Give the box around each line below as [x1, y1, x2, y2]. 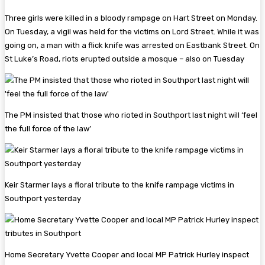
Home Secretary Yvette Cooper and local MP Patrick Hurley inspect [5, 250, 249, 260]
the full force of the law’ [5, 124, 91, 134]
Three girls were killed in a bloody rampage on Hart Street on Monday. [5, 14, 257, 23]
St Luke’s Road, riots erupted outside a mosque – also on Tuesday [5, 54, 244, 64]
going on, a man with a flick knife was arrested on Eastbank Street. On [5, 41, 260, 50]
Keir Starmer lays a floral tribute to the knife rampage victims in [5, 180, 234, 190]
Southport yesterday [5, 194, 81, 203]
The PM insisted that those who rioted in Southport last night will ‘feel [5, 111, 257, 120]
